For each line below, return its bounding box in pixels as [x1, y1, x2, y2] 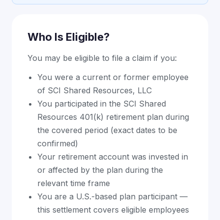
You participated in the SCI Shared [37, 99, 166, 109]
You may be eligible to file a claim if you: [27, 53, 177, 63]
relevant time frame [37, 178, 110, 188]
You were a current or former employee [37, 72, 189, 82]
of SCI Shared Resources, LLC [37, 85, 152, 95]
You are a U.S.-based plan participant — [37, 192, 188, 201]
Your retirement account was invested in [37, 152, 188, 162]
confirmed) [37, 138, 78, 148]
